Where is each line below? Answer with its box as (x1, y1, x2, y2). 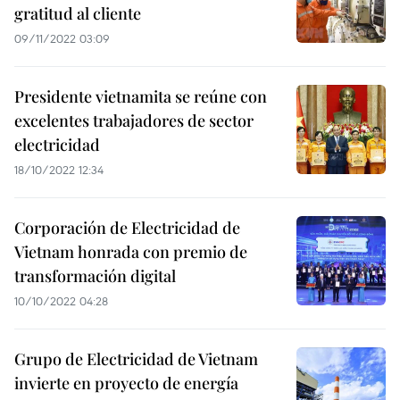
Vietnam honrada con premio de (14, 241, 247, 262)
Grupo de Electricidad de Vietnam (14, 348, 258, 370)
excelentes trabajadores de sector (14, 110, 254, 131)
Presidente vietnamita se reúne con (14, 86, 267, 107)
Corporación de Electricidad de (14, 217, 240, 238)
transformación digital (14, 265, 176, 287)
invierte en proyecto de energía (14, 372, 238, 394)
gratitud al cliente (14, 3, 141, 24)
